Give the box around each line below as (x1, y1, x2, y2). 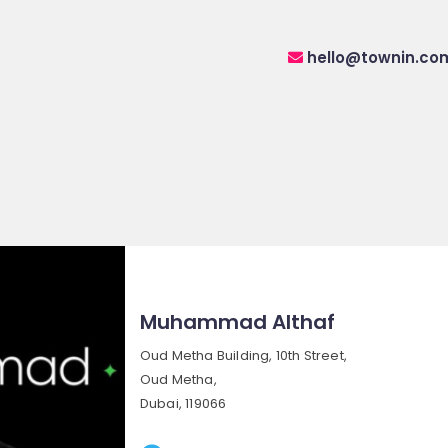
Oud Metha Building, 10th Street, (139, 345, 348, 365)
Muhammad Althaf (139, 307, 335, 336)
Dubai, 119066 (139, 393, 227, 413)
